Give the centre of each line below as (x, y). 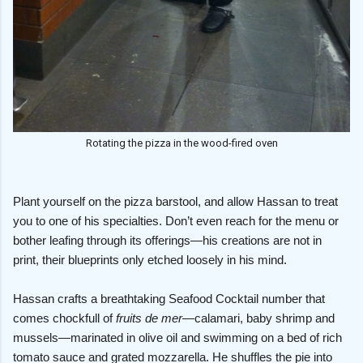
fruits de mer (149, 318)
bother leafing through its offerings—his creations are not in (167, 240)
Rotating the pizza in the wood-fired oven (181, 143)
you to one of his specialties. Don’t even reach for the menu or (176, 220)
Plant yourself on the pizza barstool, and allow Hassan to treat (175, 201)
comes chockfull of (64, 318)
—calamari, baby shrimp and (258, 318)
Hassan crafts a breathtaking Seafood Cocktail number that (169, 298)
